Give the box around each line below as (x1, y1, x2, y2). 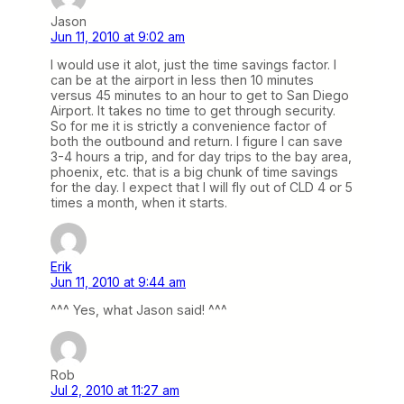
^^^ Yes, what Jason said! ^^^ (50, 302, 227, 318)
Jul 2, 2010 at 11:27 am (50, 381, 179, 398)
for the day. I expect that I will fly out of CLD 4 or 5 (50, 179, 353, 196)
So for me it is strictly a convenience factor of (50, 118, 326, 134)
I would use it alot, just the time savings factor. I (50, 57, 336, 73)
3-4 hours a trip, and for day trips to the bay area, (50, 149, 352, 165)
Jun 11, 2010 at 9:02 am (50, 29, 185, 45)
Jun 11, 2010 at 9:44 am (50, 274, 186, 290)
